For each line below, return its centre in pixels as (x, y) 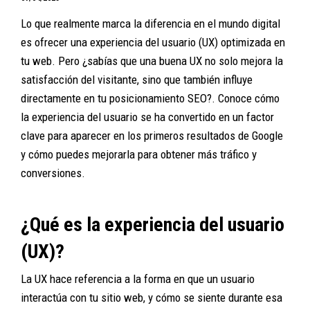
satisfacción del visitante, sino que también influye (137, 79)
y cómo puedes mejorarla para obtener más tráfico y (139, 154)
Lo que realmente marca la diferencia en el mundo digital (151, 23)
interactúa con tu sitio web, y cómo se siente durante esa (152, 297)
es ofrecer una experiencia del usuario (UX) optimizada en (153, 42)
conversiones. (53, 173)
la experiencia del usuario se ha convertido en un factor (147, 117)
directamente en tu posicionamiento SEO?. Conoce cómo (150, 98)
